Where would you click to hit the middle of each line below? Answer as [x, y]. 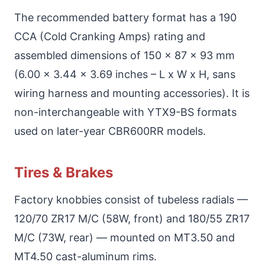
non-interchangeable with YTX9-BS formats [125, 112]
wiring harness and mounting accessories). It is [132, 93]
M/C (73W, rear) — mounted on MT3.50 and [125, 237]
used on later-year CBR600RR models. [110, 131]
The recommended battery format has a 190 [125, 17]
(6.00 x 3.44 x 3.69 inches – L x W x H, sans [125, 74]
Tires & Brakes [64, 172]
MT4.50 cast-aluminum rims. [85, 256]
